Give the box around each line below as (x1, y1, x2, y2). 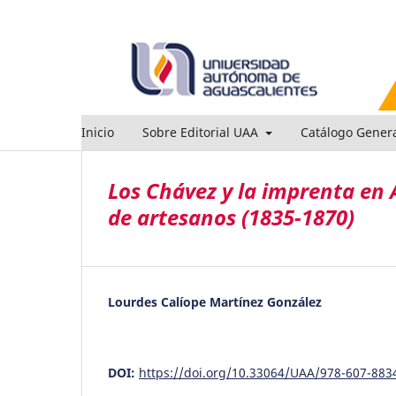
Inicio (81, 123, 114, 141)
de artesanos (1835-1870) (108, 202, 354, 232)
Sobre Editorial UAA (142, 123, 262, 141)
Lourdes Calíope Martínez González (108, 293, 322, 310)
